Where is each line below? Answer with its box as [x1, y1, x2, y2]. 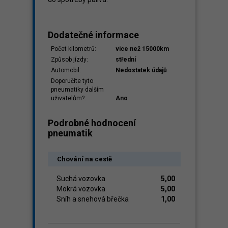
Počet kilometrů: [51, 45, 96, 52]
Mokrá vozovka [56, 185, 105, 193]
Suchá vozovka [56, 175, 105, 183]
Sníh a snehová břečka [56, 195, 129, 203]
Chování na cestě [57, 155, 112, 163]
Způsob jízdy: [51, 56, 88, 63]
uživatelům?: [51, 95, 86, 102]
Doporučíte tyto [51, 77, 93, 84]
